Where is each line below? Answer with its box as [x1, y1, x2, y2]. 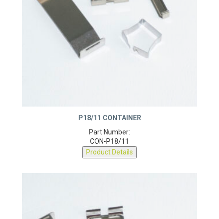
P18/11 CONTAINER [78, 117, 141, 126]
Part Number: [89, 131, 130, 140]
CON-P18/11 [90, 141, 129, 149]
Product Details [86, 152, 133, 160]
